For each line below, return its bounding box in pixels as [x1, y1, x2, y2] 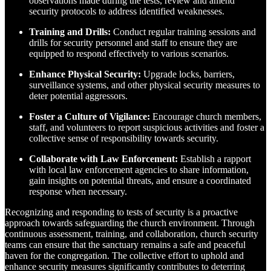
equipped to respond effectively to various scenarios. [29, 48, 229, 59]
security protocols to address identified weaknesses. [29, 6, 224, 17]
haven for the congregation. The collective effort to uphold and [5, 250, 244, 261]
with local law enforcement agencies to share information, [29, 165, 249, 175]
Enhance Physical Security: [29, 69, 141, 80]
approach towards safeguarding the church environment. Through [5, 218, 255, 229]
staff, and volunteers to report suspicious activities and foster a [29, 122, 264, 133]
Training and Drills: [29, 27, 111, 38]
